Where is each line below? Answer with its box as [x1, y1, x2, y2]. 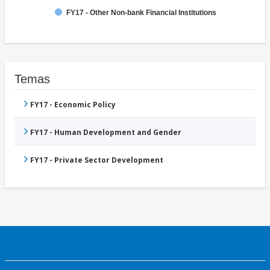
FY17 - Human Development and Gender [30, 127, 181, 138]
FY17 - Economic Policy [30, 99, 116, 110]
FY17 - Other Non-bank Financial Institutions [66, 8, 216, 17]
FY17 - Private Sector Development [30, 155, 163, 166]
